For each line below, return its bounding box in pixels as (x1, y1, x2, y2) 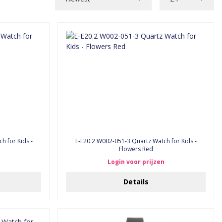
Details (123, 177, 149, 186)
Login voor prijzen (107, 158, 165, 166)
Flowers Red (118, 145, 153, 153)
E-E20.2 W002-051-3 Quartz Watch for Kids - (75, 137, 197, 145)
